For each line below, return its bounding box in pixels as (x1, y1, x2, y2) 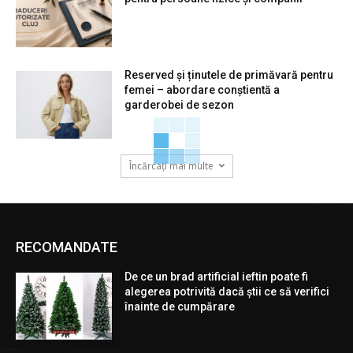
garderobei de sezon (124, 98, 235, 111)
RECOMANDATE (16, 238, 117, 255)
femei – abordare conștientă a (124, 83, 281, 96)
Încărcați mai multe (128, 158, 214, 173)
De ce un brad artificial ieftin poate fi (124, 269, 309, 283)
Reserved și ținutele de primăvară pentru (124, 68, 334, 81)
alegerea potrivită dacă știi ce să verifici (124, 284, 330, 298)
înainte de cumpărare (124, 299, 236, 313)
